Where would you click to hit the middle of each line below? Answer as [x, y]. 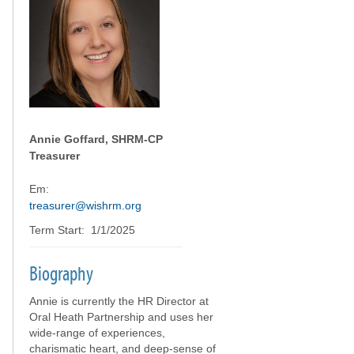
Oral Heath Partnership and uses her [121, 317]
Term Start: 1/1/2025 [82, 230]
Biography [61, 274]
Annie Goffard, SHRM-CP [96, 139]
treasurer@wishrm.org [85, 205]
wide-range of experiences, [97, 333]
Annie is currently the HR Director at [119, 301]
